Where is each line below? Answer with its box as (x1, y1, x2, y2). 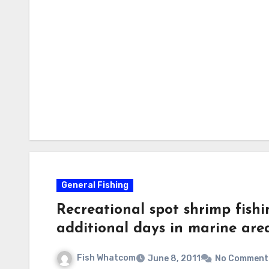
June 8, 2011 (148, 253, 201, 264)
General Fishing (61, 180, 128, 190)
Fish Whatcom (77, 253, 136, 263)
